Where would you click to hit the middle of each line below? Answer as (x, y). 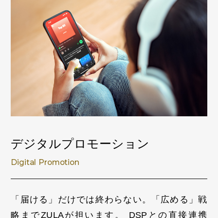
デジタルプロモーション (80, 144)
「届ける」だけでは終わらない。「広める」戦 (109, 200)
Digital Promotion (45, 162)
